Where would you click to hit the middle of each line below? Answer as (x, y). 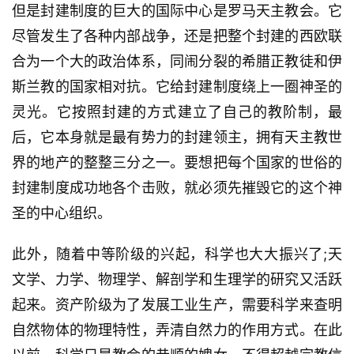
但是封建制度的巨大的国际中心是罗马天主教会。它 (177, 11)
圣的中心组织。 (62, 213)
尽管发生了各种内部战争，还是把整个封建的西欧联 (177, 36)
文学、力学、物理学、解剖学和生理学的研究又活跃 (177, 280)
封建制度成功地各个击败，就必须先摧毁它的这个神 (177, 188)
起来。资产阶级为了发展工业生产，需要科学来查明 (177, 305)
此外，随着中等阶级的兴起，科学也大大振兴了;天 (177, 254)
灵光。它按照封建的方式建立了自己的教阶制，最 (177, 112)
